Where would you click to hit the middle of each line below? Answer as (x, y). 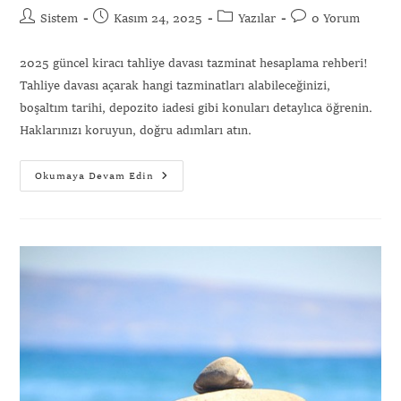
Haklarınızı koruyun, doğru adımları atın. (136, 131)
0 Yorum (336, 19)
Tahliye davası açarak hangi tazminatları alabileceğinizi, (175, 86)
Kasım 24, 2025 (158, 19)
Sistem (60, 19)
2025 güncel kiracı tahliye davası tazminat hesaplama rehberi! (194, 64)
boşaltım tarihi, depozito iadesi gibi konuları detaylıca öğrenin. (196, 109)
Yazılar (257, 19)
